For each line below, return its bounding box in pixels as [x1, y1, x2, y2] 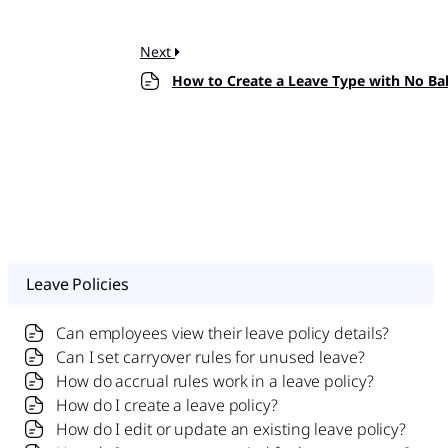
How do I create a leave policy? [56, 393, 278, 416]
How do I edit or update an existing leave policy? [56, 417, 407, 440]
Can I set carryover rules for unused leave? [56, 345, 365, 368]
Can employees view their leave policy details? [56, 321, 390, 344]
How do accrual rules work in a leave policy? [56, 369, 374, 392]
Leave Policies [26, 272, 129, 295]
